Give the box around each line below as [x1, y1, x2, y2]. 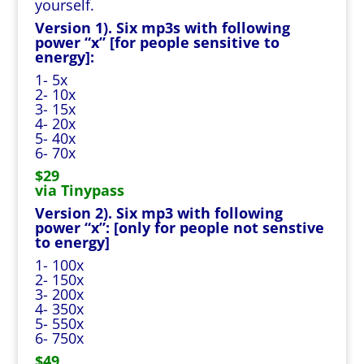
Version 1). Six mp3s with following [34, 18, 290, 37]
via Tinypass [34, 180, 124, 200]
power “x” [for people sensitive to [34, 32, 279, 52]
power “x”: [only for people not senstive [34, 218, 324, 237]
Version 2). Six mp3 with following [34, 203, 283, 223]
